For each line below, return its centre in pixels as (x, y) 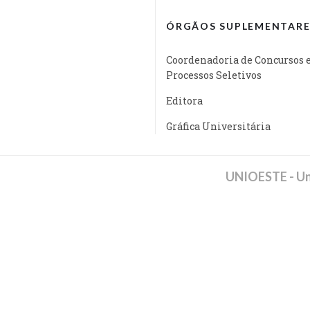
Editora (184, 100)
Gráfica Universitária (218, 126)
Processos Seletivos (214, 75)
